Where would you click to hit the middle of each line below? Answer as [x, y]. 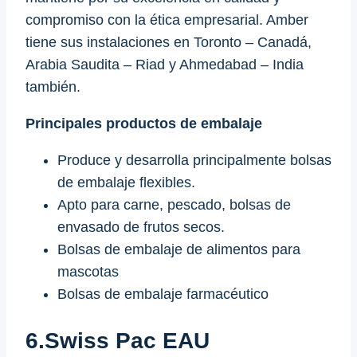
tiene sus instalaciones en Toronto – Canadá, [169, 43]
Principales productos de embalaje [144, 124]
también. [53, 87]
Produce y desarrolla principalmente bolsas [194, 161]
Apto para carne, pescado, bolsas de [174, 205]
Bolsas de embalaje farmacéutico [163, 294]
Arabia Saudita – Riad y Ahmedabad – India [165, 65]
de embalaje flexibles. [126, 183]
